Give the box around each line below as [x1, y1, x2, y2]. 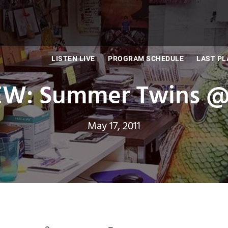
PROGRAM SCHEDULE [108, 54, 184, 63]
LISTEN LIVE [51, 54, 95, 63]
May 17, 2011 [88, 118, 140, 133]
